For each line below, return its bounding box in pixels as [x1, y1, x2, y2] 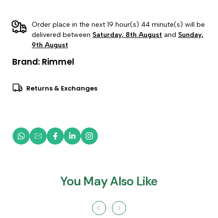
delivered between [32, 31, 92, 39]
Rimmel [40, 56, 74, 68]
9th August [32, 41, 68, 49]
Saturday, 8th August [92, 31, 162, 39]
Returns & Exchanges [26, 83, 97, 93]
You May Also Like [60, 173, 158, 189]
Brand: [12, 56, 40, 68]
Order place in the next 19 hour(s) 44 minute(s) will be [32, 20, 205, 29]
